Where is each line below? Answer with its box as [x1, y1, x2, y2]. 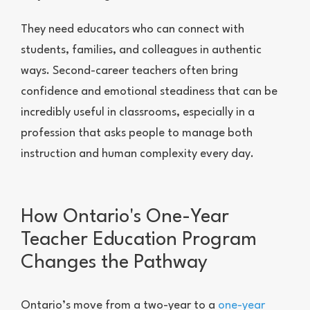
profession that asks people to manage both [21, 127, 253, 140]
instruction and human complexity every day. [21, 148, 254, 161]
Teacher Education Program [21, 230, 257, 250]
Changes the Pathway [21, 253, 208, 273]
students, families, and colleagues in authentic [21, 44, 262, 57]
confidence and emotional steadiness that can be [21, 86, 277, 98]
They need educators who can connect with [21, 24, 244, 36]
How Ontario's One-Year [21, 208, 229, 228]
